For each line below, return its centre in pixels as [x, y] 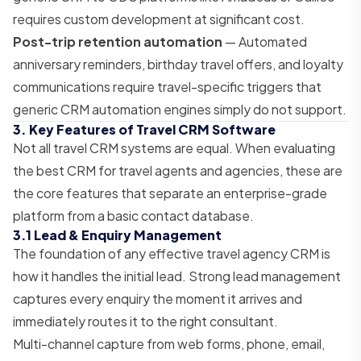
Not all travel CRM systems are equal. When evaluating [174, 147]
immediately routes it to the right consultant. [145, 321]
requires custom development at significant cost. [159, 19]
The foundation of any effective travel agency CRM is [172, 253]
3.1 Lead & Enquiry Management [117, 234]
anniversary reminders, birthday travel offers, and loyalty [178, 64]
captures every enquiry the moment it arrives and [158, 298]
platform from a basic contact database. [133, 215]
